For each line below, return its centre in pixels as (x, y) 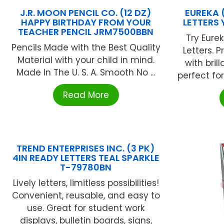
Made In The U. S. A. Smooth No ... (86, 72)
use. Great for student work (86, 208)
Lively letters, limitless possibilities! (86, 183)
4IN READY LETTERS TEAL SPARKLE (86, 157)
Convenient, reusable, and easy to (86, 195)
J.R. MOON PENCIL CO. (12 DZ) (86, 12)
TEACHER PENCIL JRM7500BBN (86, 31)
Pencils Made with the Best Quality (86, 47)
